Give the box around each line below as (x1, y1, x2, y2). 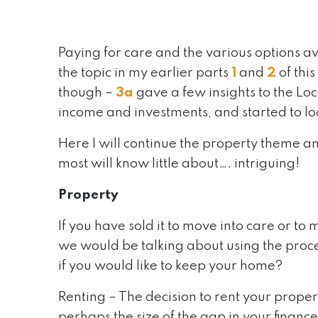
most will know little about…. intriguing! (57, 157, 300, 170)
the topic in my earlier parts (57, 66, 229, 79)
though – (57, 86, 113, 99)
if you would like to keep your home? (57, 259, 283, 273)
